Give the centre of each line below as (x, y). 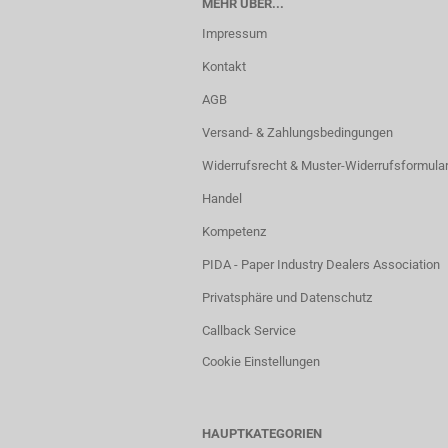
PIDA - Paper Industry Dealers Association (321, 264)
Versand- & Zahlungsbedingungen (297, 132)
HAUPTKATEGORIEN (262, 433)
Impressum (234, 33)
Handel (222, 198)
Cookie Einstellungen (261, 361)
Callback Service (249, 330)
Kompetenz (234, 231)
